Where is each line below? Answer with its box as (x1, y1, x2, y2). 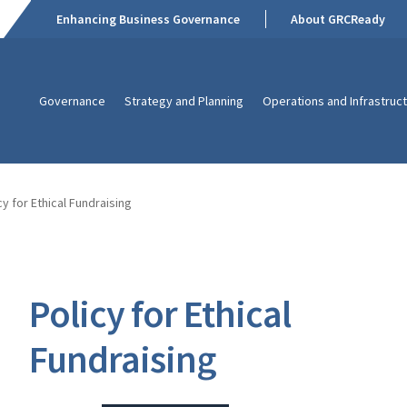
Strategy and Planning (124, 92, 243, 109)
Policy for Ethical (29, 290, 292, 338)
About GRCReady (291, 11, 386, 27)
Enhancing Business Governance (56, 11, 241, 27)
